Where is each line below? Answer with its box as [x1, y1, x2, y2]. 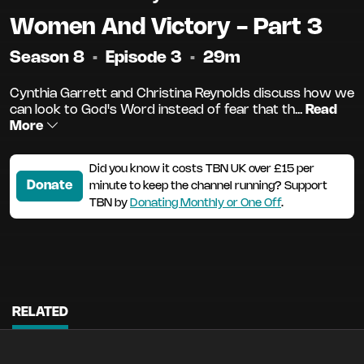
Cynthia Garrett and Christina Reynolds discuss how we [10, 87, 354, 100]
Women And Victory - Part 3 [10, 16, 323, 38]
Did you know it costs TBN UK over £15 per [89, 163, 314, 175]
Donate [27, 180, 72, 193]
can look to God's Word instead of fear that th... [10, 103, 302, 116]
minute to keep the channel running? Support [89, 180, 327, 192]
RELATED [12, 305, 68, 318]
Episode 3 [106, 50, 186, 66]
